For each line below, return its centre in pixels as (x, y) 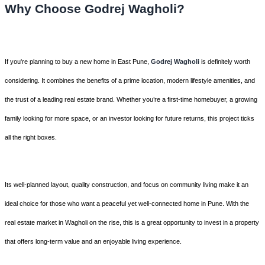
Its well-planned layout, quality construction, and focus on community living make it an (127, 184)
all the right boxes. (31, 137)
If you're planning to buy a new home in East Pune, (78, 61)
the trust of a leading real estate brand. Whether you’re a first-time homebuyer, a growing (131, 99)
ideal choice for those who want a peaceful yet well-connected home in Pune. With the (127, 203)
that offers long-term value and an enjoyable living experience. (93, 241)
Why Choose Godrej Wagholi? (95, 8)
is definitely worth (225, 61)
